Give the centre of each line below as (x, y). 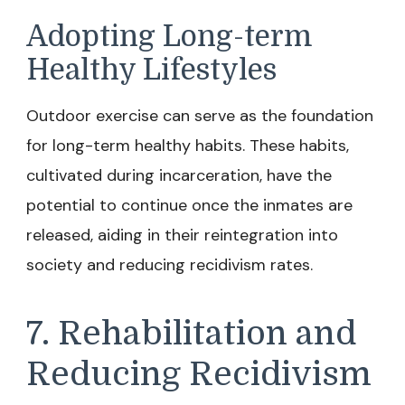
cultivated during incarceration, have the (179, 175)
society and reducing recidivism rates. (170, 265)
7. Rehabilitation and (191, 334)
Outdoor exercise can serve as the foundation (200, 116)
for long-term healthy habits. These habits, (188, 146)
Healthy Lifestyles (151, 70)
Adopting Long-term (169, 37)
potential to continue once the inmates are (189, 205)
